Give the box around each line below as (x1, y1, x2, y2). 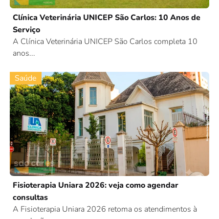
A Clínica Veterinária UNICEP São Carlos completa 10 (13, 36, 197, 47)
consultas (13, 192, 48, 203)
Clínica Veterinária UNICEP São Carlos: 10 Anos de (13, 12, 200, 23)
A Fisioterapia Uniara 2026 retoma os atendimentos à (13, 204, 197, 215)
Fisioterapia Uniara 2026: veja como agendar (13, 180, 178, 191)
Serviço (13, 24, 40, 35)
